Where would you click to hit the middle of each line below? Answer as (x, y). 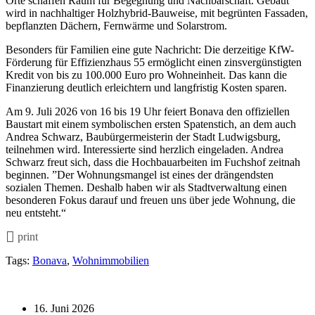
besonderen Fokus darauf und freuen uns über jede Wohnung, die (150, 200)
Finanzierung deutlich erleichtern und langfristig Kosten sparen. (146, 87)
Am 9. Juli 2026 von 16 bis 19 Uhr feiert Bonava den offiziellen (148, 111)
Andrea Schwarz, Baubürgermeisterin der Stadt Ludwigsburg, (143, 136)
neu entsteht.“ (36, 212)
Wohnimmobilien (111, 260)
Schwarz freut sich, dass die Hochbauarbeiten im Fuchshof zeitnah (153, 162)
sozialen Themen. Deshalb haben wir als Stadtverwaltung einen (146, 187)
